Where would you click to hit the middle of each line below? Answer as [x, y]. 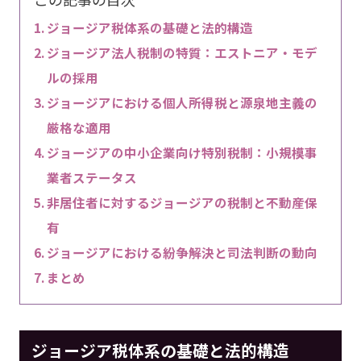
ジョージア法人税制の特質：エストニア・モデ [182, 52]
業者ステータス [91, 177]
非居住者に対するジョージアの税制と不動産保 [182, 202]
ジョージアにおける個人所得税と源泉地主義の [182, 102]
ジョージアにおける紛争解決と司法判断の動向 [182, 252]
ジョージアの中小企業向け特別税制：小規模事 [182, 152]
